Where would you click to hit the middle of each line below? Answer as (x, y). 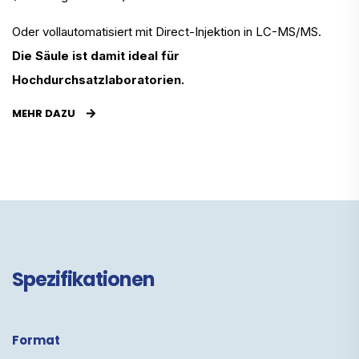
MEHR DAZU (45, 113)
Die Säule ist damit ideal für (96, 55)
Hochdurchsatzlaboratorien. (98, 79)
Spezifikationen (83, 279)
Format (36, 340)
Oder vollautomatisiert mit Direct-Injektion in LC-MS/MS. (167, 31)
